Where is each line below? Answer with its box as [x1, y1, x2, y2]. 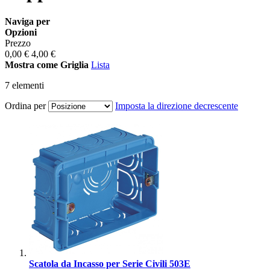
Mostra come [5, 59, 58, 70]
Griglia [60, 59, 89, 70]
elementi [10, 80, 44, 90]
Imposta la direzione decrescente [115, 100, 238, 111]
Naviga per [5, 16, 50, 27]
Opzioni [5, 27, 37, 37]
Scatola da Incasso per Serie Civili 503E [29, 258, 190, 269]
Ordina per [5, 100, 46, 111]
